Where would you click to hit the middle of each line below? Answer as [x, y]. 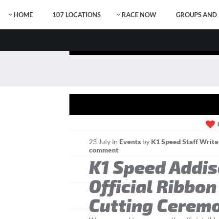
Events [130, 142]
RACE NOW [139, 15]
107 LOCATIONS [77, 15]
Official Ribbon [153, 186]
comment [104, 150]
